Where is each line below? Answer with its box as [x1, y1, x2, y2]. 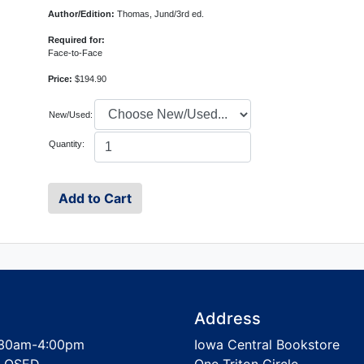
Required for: [48, 35, 106, 45]
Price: [48, 74, 76, 84]
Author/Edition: [48, 9, 118, 19]
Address [194, 309, 261, 328]
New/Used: [49, 110, 93, 119]
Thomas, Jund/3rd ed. [117, 9, 205, 19]
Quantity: [49, 139, 85, 149]
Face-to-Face [48, 48, 103, 58]
